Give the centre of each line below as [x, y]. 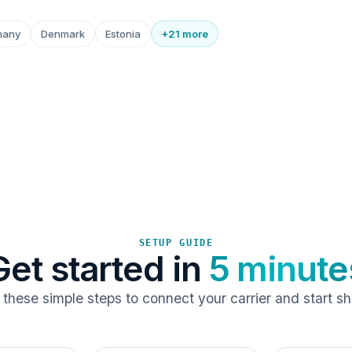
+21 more [185, 33]
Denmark [63, 33]
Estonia [123, 33]
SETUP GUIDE [176, 242]
